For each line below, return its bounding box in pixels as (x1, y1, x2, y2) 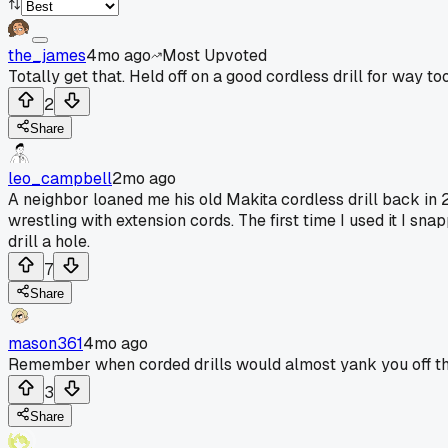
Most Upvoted (162, 44, 267, 66)
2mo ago (112, 167, 176, 189)
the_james (8, 44, 86, 66)
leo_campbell (8, 167, 112, 189)
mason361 (8, 332, 83, 354)
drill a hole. (8, 230, 90, 252)
